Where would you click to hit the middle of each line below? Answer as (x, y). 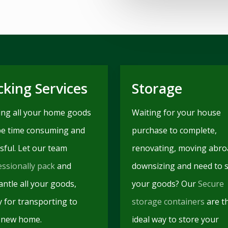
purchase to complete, (175, 130)
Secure (211, 183)
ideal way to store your (176, 219)
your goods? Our (165, 183)
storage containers (168, 201)
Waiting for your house (177, 112)
